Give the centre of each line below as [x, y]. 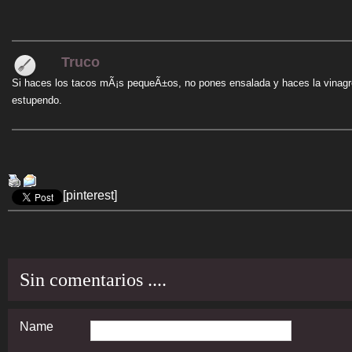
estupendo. [37, 100]
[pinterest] [90, 195]
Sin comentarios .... [93, 280]
